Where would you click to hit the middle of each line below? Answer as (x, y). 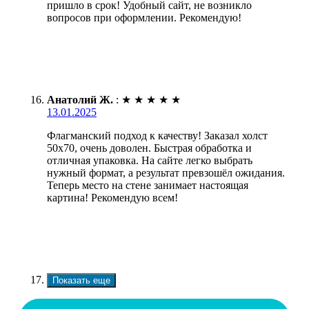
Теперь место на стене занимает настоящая (148, 185)
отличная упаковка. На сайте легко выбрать (150, 160)
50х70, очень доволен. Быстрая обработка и (149, 148)
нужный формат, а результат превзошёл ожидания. (166, 172)
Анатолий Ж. (80, 99)
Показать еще (81, 280)
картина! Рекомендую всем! (112, 197)
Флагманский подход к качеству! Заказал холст (157, 135)
